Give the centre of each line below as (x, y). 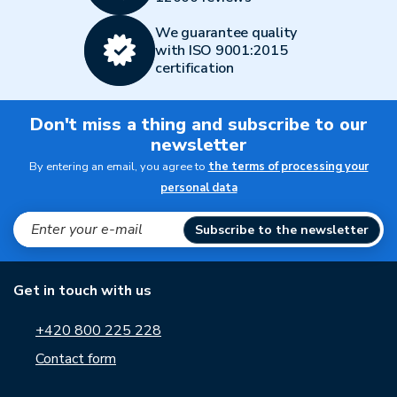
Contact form (76, 359)
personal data (198, 188)
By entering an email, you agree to (118, 167)
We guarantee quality (226, 33)
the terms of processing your (288, 167)
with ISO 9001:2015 (222, 51)
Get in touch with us (82, 291)
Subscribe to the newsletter (282, 230)
